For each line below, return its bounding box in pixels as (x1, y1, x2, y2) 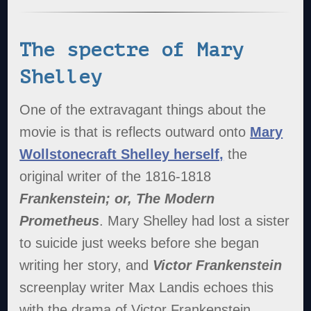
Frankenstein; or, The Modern (19, 191, 215, 207)
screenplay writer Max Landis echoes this (19, 280, 274, 296)
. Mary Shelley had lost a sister (99, 213, 290, 229)
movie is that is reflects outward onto (19, 124, 251, 140)
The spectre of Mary (19, 38, 244, 61)
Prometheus (19, 213, 100, 229)
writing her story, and (19, 258, 153, 274)
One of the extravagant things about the (19, 102, 267, 118)
